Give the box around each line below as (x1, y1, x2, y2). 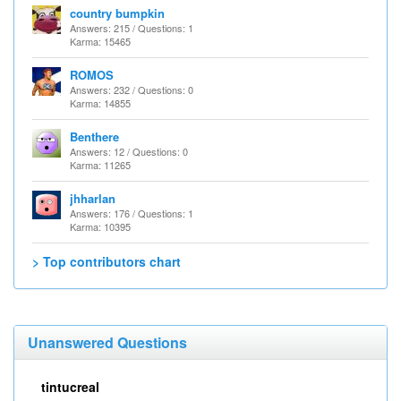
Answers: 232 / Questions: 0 (70, 82, 193, 97)
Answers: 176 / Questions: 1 (70, 206, 193, 220)
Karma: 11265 (70, 158, 131, 172)
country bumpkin (70, 4, 165, 21)
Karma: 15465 (70, 34, 131, 48)
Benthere (70, 128, 119, 145)
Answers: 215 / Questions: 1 (70, 21, 193, 35)
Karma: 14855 (70, 96, 131, 110)
